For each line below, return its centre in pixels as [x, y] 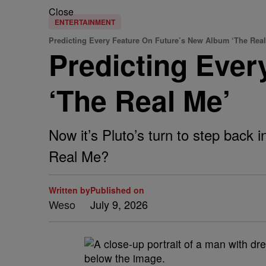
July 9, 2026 [119, 204]
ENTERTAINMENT [85, 22]
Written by [69, 190]
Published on [117, 190]
